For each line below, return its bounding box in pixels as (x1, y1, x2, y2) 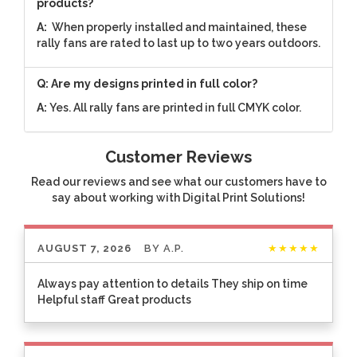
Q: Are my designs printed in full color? (37, 76, 257, 90)
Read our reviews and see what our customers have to (30, 175, 327, 188)
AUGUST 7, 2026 (37, 242, 131, 255)
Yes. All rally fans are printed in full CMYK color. (49, 100, 301, 114)
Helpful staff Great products (37, 293, 191, 307)
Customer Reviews (105, 147, 252, 167)
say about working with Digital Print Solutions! (52, 190, 305, 204)
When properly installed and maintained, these (47, 20, 307, 33)
